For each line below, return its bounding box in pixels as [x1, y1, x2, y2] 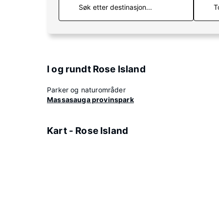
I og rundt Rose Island [47, 64, 146, 75]
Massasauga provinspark [47, 95, 134, 104]
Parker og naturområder [47, 86, 126, 94]
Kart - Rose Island [47, 125, 129, 136]
